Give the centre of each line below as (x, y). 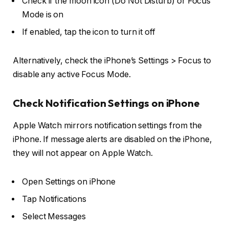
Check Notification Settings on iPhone (107, 103)
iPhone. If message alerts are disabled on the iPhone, (112, 140)
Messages (67, 216)
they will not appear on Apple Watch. (83, 153)
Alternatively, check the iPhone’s (76, 61)
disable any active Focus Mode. (72, 75)
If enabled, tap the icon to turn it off (89, 32)
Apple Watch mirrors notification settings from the (108, 126)
